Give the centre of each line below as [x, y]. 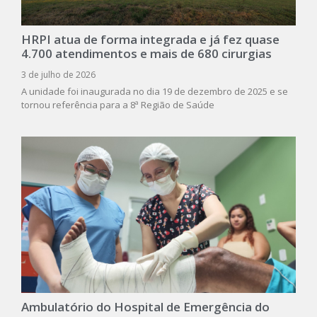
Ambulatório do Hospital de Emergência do [145, 307]
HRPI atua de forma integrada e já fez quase [150, 40]
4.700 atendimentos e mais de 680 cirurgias [146, 54]
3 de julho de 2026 [58, 75]
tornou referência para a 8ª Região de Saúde [118, 105]
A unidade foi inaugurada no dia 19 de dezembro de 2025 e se [155, 92]
